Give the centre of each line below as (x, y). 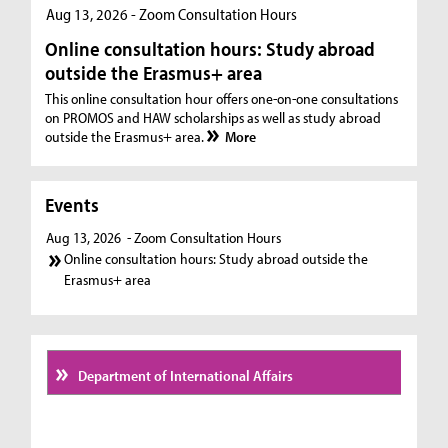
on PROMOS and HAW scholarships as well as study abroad (213, 118)
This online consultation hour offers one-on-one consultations (222, 99)
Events (72, 204)
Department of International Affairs (184, 375)
